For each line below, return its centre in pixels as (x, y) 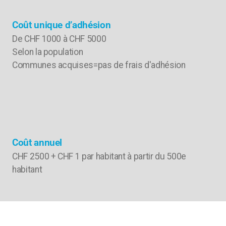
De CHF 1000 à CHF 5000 (60, 39)
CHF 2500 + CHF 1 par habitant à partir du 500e (99, 156)
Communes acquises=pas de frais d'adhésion (99, 65)
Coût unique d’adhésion (62, 25)
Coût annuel (37, 142)
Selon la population (48, 52)
